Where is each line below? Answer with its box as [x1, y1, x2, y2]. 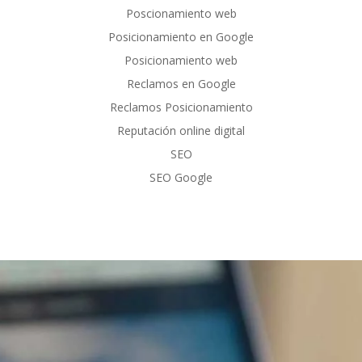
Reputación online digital [117, 122, 245, 138]
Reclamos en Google [126, 75, 236, 91]
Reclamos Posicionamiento [109, 99, 253, 115]
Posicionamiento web [124, 52, 238, 68]
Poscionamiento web [125, 5, 237, 21]
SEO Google [149, 169, 213, 185]
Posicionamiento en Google [108, 28, 254, 44]
